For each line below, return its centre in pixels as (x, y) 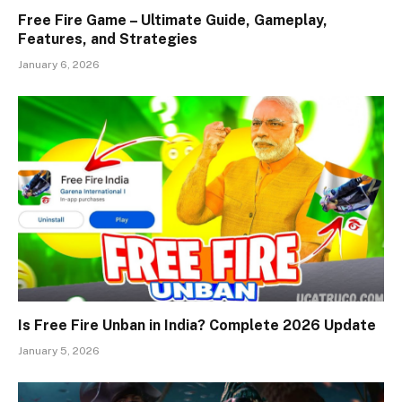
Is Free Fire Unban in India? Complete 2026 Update (197, 326)
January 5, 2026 (59, 351)
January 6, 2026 (59, 64)
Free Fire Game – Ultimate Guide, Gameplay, (173, 20)
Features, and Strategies (108, 39)
